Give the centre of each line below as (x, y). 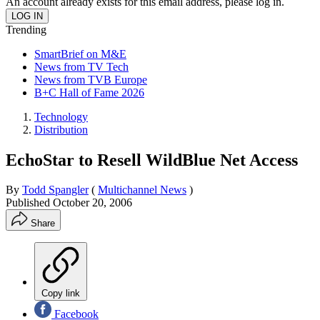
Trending (26, 29)
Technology (61, 116)
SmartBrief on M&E (80, 54)
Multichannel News (142, 190)
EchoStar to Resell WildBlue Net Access (152, 160)
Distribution (61, 129)
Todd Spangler (55, 190)
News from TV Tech (81, 66)
